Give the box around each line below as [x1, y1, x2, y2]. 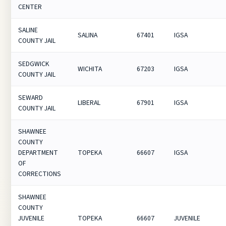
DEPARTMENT [18, 148, 59, 157]
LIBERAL [78, 98, 101, 107]
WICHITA [78, 64, 102, 74]
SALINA [78, 30, 98, 40]
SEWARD [18, 93, 43, 102]
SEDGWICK [18, 59, 50, 69]
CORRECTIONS [18, 169, 62, 179]
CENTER [18, 2, 42, 12]
